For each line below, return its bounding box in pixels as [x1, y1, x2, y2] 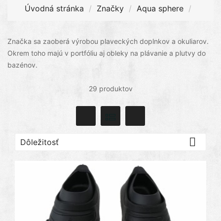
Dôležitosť [20, 137, 59, 147]
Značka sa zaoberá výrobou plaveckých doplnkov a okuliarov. [7, 37, 209, 45]
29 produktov [88, 84, 133, 93]
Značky [97, 3, 124, 13]
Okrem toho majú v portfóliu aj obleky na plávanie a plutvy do [7, 48, 206, 57]
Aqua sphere [137, 3, 184, 13]
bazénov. [7, 60, 39, 69]
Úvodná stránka [25, 3, 84, 13]
